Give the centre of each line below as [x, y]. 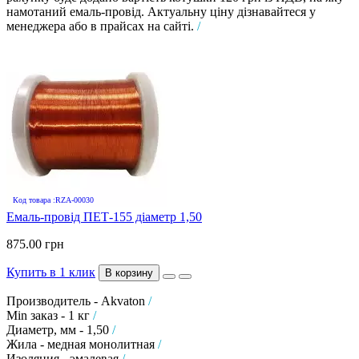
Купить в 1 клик [51, 272]
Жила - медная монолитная [82, 344]
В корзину [129, 272]
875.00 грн [35, 244]
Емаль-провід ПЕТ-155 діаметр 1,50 [104, 216]
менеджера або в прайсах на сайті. [102, 26]
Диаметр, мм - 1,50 [59, 329]
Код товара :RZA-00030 [53, 200]
